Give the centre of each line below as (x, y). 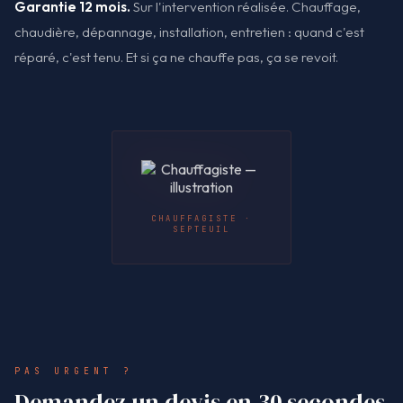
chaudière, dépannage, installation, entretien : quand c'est (189, 32)
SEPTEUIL (201, 230)
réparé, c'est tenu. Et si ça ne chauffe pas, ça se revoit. (176, 58)
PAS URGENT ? (74, 372)
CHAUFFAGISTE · (201, 219)
